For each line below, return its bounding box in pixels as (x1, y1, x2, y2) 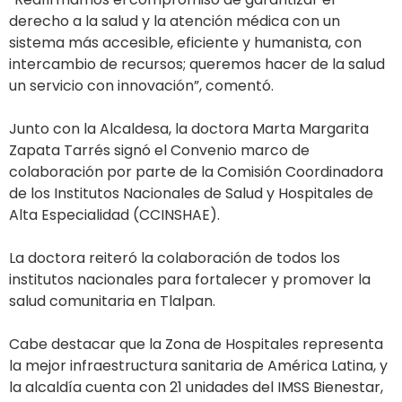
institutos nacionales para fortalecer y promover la (9, 269, 371, 291)
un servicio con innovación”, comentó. (9, 75, 274, 97)
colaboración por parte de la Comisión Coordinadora (9, 162, 383, 183)
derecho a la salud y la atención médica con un (9, 11, 340, 32)
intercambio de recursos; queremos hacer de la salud (9, 54, 385, 75)
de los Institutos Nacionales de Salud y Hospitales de (9, 183, 373, 205)
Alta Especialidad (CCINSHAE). (9, 205, 220, 226)
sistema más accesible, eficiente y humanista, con (9, 32, 362, 54)
